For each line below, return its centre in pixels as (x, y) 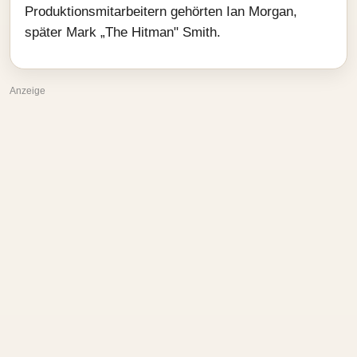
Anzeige (27, 91)
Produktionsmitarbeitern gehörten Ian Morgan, (161, 12)
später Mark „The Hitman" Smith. (123, 32)
